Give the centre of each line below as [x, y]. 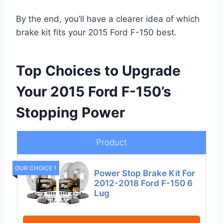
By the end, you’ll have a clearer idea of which [108, 19]
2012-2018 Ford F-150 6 [144, 183]
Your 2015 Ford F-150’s [94, 92]
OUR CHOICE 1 [36, 168]
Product [111, 143]
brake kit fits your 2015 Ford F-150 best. [96, 33]
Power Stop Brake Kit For [145, 173]
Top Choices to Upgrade [98, 71]
